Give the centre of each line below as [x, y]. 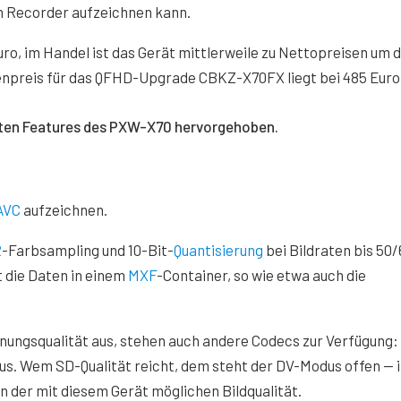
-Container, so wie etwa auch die [261, 275]
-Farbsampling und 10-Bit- [88, 250]
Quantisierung [218, 250]
